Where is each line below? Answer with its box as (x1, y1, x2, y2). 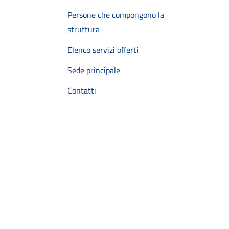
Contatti (67, 84, 96, 97)
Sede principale (67, 64, 120, 76)
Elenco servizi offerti (67, 43, 139, 56)
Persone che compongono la (67, 9, 164, 21)
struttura (67, 23, 100, 35)
